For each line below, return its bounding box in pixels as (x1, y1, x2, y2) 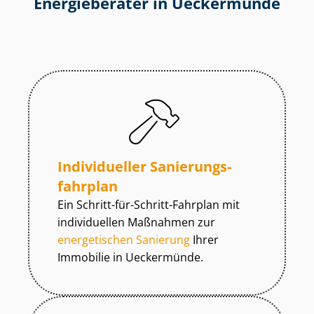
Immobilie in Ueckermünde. (57, 250, 203, 266)
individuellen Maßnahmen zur (57, 214, 215, 231)
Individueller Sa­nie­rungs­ (57, 157, 231, 177)
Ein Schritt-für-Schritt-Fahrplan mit (57, 197, 240, 213)
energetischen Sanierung (57, 232, 190, 248)
